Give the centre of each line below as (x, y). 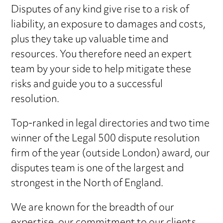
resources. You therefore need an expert (102, 55)
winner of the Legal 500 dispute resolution (106, 139)
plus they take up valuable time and (90, 40)
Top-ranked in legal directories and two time (111, 124)
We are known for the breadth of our (93, 208)
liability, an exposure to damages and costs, (109, 25)
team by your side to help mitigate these (101, 70)
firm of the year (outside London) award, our (111, 154)
